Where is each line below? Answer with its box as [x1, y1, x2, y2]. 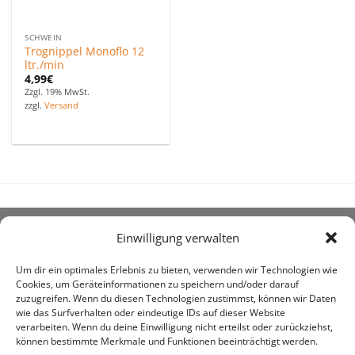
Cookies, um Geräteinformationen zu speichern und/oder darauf [16, 277, 299, 292]
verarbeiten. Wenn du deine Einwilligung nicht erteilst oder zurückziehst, [16, 320, 333, 334]
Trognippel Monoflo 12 [25, 43, 145, 59]
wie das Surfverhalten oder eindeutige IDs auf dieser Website [16, 306, 285, 320]
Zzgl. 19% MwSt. [25, 86, 90, 98]
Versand [44, 99, 79, 112]
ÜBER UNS [12, 233, 82, 251]
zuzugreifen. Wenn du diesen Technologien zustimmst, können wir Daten [16, 292, 336, 306]
